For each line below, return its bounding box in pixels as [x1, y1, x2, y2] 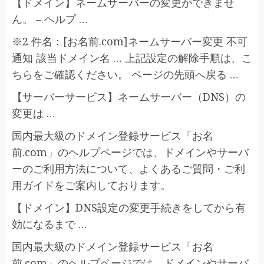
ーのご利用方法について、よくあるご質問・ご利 [12, 161, 245, 176]
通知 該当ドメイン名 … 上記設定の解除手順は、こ [12, 51, 252, 65]
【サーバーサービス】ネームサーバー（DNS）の [12, 90, 246, 104]
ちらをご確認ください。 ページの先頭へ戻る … [12, 67, 239, 81]
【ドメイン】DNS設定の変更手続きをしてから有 [12, 200, 246, 214]
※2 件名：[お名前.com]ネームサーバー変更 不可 [12, 34, 247, 48]
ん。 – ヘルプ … [12, 12, 88, 26]
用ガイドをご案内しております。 [12, 178, 171, 192]
